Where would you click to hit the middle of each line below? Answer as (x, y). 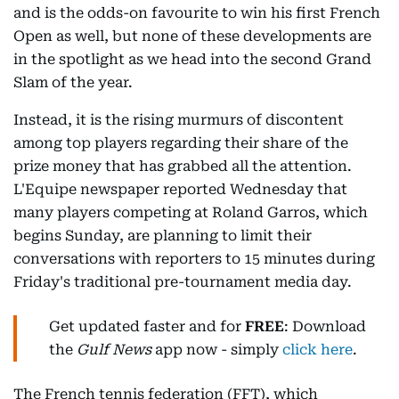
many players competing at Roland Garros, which (191, 212)
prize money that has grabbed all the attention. (183, 166)
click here (318, 350)
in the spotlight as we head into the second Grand (192, 59)
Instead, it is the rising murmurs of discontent (179, 120)
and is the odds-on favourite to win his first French (197, 13)
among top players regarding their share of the (181, 143)
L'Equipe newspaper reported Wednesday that (180, 189)
